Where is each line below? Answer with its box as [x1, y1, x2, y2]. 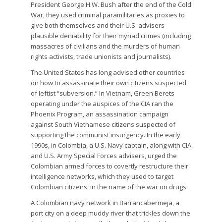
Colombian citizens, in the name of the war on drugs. [31, 182, 188, 191]
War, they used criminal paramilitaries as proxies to [31, 10, 185, 19]
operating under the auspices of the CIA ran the [31, 99, 174, 108]
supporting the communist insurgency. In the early [31, 130, 181, 139]
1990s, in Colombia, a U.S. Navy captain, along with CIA [31, 140, 192, 150]
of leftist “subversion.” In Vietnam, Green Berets [31, 88, 175, 98]
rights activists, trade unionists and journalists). [31, 52, 172, 61]
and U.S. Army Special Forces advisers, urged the [31, 151, 177, 160]
